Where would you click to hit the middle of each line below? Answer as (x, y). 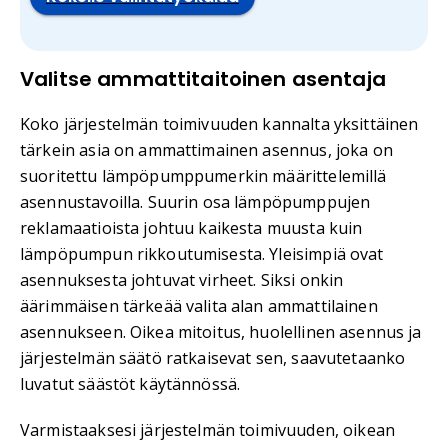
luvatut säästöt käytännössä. (130, 384)
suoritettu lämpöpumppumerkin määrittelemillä (203, 176)
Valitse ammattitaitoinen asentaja (203, 79)
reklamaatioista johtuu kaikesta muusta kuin (191, 228)
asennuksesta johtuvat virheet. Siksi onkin (182, 280)
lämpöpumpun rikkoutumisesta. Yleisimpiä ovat (202, 254)
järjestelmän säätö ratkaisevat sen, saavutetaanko (213, 358)
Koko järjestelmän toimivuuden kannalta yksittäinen (219, 124)
